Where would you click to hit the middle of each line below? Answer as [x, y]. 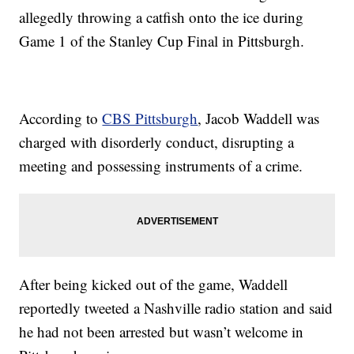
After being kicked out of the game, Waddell [154, 284]
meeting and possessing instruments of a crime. [161, 166]
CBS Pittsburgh [150, 119]
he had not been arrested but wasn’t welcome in [162, 332]
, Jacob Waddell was [259, 119]
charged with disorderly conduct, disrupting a [157, 142]
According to [61, 119]
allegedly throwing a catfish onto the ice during [162, 17]
